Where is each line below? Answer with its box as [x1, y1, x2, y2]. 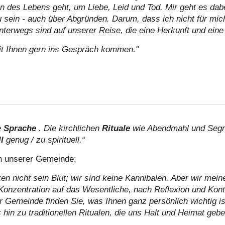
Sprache [4, 123, 39, 133]
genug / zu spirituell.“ [6, 135, 85, 145]
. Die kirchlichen [39, 123, 102, 133]
